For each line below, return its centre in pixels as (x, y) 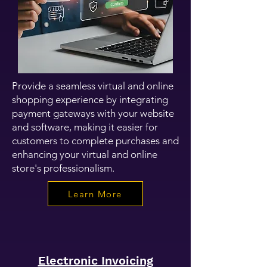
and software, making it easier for (85, 127)
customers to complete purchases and (95, 141)
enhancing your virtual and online (85, 154)
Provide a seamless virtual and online (93, 86)
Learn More (95, 194)
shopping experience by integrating (90, 100)
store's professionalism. (63, 168)
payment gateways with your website (93, 113)
